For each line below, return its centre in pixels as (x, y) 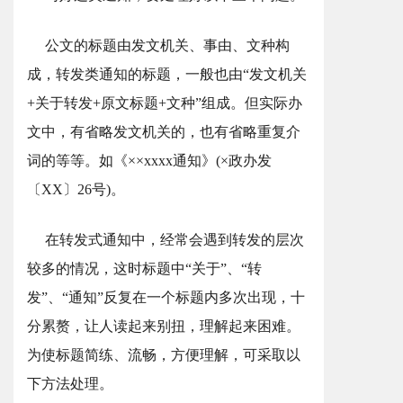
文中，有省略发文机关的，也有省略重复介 (164, 132)
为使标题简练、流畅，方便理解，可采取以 (164, 355)
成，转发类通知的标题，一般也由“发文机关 (167, 74)
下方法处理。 (70, 384)
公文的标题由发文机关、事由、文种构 (167, 45)
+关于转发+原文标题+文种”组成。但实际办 (165, 103)
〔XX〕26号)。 (76, 189)
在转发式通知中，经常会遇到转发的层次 (175, 240)
